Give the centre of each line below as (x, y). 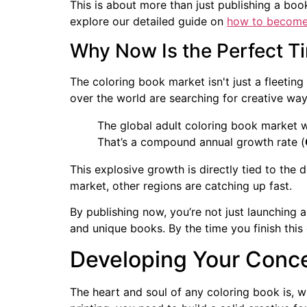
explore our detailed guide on (148, 22)
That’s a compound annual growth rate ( (201, 142)
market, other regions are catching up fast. (181, 185)
